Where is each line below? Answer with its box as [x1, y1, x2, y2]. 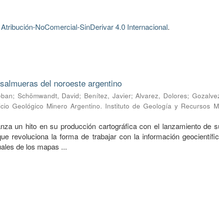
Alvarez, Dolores [135, 91, 188, 100]
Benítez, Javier [84, 91, 131, 100]
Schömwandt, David [17, 91, 80, 100]
